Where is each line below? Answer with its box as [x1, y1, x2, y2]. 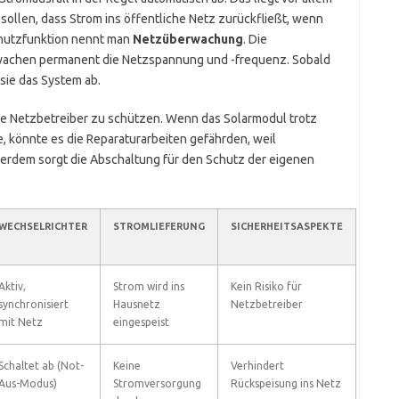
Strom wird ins [112, 281, 184, 292]
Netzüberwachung [132, 32, 243, 46]
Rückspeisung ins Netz [230, 378, 341, 389]
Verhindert [230, 360, 284, 371]
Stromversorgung [112, 378, 201, 389]
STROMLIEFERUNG [112, 221, 205, 232]
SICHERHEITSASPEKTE [230, 221, 343, 232]
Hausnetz [112, 298, 160, 310]
